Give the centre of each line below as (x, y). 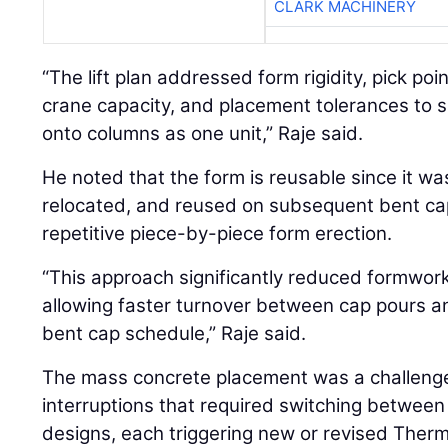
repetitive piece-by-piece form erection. (217, 234)
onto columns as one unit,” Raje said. (203, 134)
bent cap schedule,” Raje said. (174, 334)
